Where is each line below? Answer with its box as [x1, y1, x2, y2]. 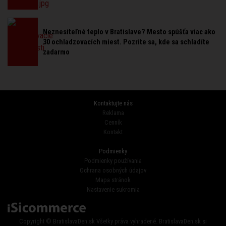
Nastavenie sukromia [86, 186, 140, 194]
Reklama [102, 109, 124, 117]
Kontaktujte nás [93, 99, 133, 107]
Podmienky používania [84, 157, 142, 165]
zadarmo [43, 48, 70, 57]
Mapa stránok [95, 176, 131, 184]
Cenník [104, 119, 122, 127]
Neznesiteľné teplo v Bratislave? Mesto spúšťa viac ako [43, 28, 215, 37]
